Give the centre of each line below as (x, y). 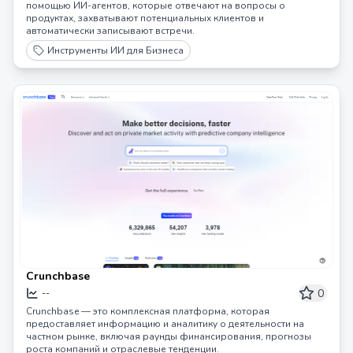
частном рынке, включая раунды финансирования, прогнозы (169, 336)
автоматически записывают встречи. (110, 31)
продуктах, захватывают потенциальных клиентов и (145, 18)
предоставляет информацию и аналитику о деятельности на (165, 323)
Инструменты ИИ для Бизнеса (115, 50)
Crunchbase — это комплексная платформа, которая (148, 311)
